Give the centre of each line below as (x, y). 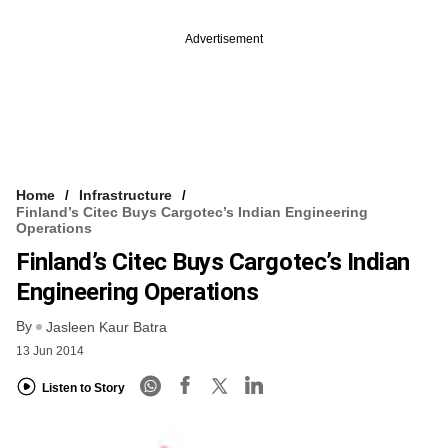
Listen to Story (83, 387)
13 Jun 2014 (50, 351)
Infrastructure (125, 194)
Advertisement (224, 38)
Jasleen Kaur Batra (106, 327)
